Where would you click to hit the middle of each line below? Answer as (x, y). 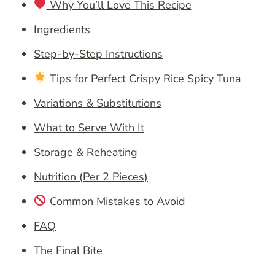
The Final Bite (68, 250)
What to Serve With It (89, 127)
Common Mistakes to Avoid (116, 201)
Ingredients (62, 29)
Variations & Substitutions (98, 103)
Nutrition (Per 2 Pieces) (91, 176)
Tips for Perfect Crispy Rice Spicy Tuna (144, 78)
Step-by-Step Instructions (98, 54)
